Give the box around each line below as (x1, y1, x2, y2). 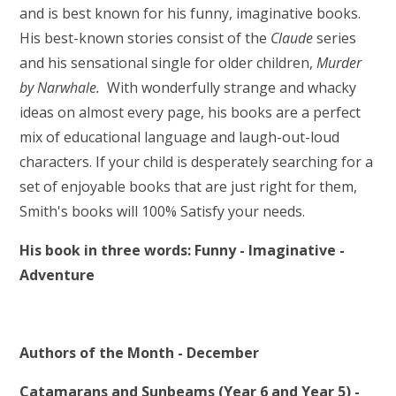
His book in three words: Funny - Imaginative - (19, 240, 346, 260)
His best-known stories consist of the (19, 27, 271, 48)
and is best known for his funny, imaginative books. (19, 3, 362, 23)
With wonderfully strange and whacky (103, 77, 357, 97)
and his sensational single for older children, (19, 52, 317, 72)
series (316, 27, 357, 48)
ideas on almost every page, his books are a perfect (19, 102, 362, 122)
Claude (270, 27, 317, 48)
